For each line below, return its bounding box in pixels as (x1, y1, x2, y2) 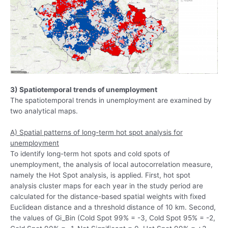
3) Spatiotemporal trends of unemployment (10, 85, 157, 94)
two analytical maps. (10, 107, 78, 116)
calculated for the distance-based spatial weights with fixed (10, 192, 206, 201)
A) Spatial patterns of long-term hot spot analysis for (10, 128, 183, 137)
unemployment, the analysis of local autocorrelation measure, (10, 160, 213, 169)
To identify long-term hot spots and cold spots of (10, 150, 170, 158)
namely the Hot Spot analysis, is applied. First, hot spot (10, 171, 190, 180)
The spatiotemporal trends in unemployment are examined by (10, 96, 212, 105)
